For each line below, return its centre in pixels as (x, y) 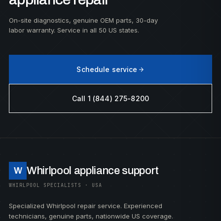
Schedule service (107, 69)
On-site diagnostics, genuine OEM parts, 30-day (83, 20)
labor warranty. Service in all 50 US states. (74, 30)
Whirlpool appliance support (93, 171)
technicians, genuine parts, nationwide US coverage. (91, 216)
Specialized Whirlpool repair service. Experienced (86, 206)
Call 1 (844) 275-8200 (110, 98)
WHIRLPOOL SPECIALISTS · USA (55, 185)
